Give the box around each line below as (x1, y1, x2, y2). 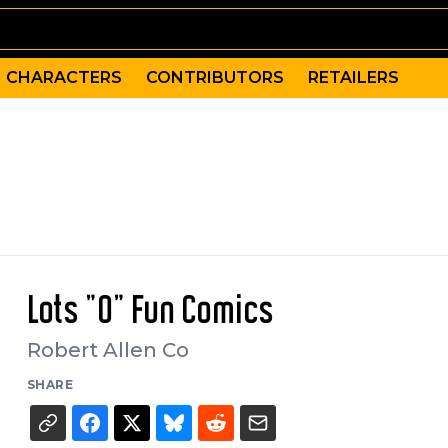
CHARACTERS (6, 68, 122, 87)
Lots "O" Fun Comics (26, 293, 274, 331)
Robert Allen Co (26, 338, 189, 362)
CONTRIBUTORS (146, 68, 284, 87)
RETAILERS (308, 68, 399, 87)
